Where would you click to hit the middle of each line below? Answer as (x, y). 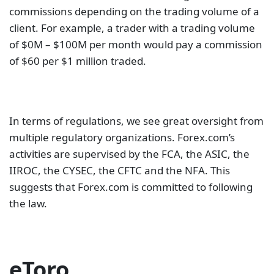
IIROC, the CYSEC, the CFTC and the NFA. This (120, 171)
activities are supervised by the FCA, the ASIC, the (129, 154)
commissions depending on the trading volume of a (134, 12)
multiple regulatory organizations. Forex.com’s (122, 138)
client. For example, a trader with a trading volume (132, 28)
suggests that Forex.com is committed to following (131, 187)
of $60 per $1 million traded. (78, 61)
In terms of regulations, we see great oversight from (136, 121)
